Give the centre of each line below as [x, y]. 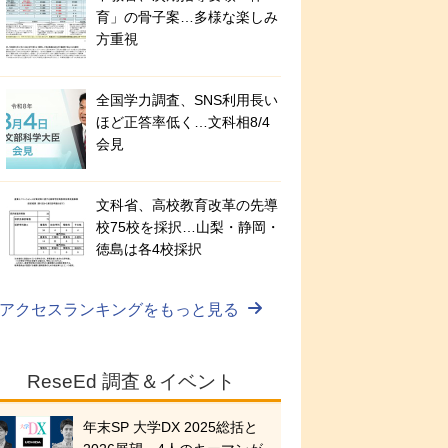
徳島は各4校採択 [149, 249]
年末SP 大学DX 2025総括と [170, 427]
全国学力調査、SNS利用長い [187, 100]
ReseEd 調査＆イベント [131, 382]
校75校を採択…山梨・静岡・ [188, 227]
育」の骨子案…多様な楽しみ [187, 17]
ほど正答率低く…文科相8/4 [183, 122]
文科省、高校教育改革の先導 [187, 205]
